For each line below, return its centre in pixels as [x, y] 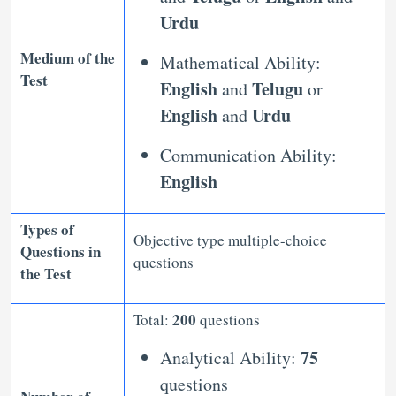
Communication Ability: [248, 155]
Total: [153, 320]
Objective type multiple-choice [230, 240]
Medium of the [68, 58]
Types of [47, 229]
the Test [46, 274]
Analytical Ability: [230, 358]
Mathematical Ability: [240, 62]
